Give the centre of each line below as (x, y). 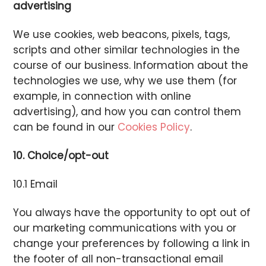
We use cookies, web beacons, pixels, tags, (122, 34)
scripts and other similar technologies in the (127, 50)
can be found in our (66, 127)
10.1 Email (36, 184)
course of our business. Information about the (131, 65)
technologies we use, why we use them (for (125, 80)
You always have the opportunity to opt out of (132, 213)
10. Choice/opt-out (61, 155)
